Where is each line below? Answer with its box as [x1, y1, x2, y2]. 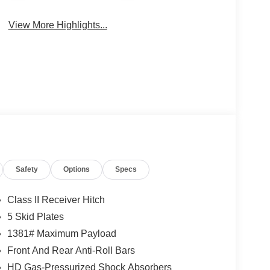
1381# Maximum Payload [7, 228, 116, 239]
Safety [16, 165, 39, 174]
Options [63, 165, 90, 174]
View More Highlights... [8, 20, 107, 31]
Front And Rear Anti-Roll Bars [7, 245, 135, 256]
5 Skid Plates [7, 212, 64, 222]
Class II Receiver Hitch [7, 195, 105, 206]
